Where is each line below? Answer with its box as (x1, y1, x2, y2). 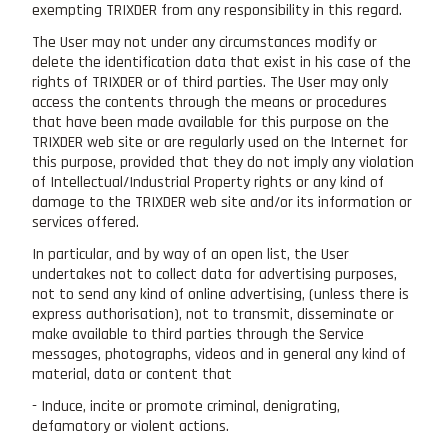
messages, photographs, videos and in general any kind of (32, 343, 406, 365)
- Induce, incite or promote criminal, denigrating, (32, 395, 340, 417)
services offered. (32, 211, 139, 233)
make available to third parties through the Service (32, 323, 364, 345)
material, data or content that (32, 363, 232, 385)
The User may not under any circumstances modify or (32, 31, 377, 53)
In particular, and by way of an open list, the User (32, 243, 349, 265)
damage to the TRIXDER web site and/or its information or (32, 191, 412, 213)
